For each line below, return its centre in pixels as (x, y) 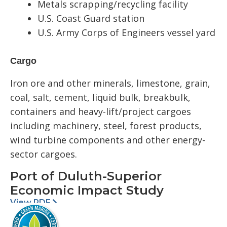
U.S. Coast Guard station (91, 18)
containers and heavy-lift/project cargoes (101, 112)
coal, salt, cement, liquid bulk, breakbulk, (100, 98)
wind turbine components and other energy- (108, 140)
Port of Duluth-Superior (86, 176)
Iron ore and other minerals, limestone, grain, (110, 83)
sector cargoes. (44, 154)
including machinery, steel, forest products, (106, 126)
